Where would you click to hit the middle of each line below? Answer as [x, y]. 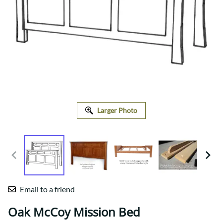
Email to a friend [47, 189]
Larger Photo [117, 111]
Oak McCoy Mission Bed [74, 212]
